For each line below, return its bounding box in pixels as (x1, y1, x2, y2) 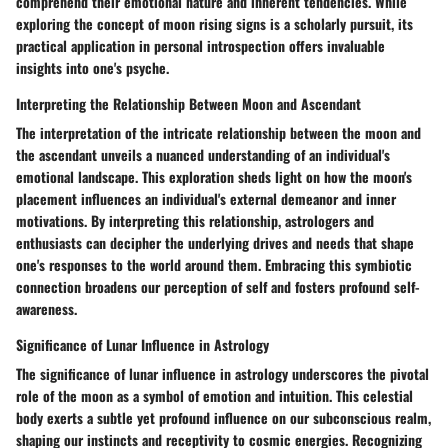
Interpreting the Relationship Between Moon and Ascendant (16, 93, 361, 115)
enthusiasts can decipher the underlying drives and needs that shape (16, 232, 414, 254)
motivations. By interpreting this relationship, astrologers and (16, 210, 374, 232)
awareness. (16, 298, 77, 320)
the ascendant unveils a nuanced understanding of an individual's (16, 144, 390, 166)
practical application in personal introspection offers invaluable (16, 35, 385, 57)
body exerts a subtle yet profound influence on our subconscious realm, (16, 407, 431, 429)
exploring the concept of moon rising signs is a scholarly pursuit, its (16, 13, 413, 35)
